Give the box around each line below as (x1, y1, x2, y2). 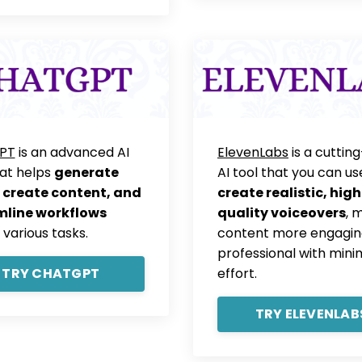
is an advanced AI (15, 143, 129, 162)
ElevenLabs (217, 143, 288, 162)
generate (53, 163, 119, 183)
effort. (217, 264, 257, 284)
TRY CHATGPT (2, 264, 100, 284)
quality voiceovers (217, 204, 346, 223)
